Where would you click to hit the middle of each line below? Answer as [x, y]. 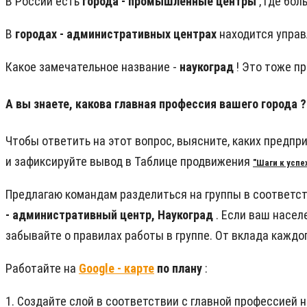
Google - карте [116, 269]
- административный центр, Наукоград [111, 215]
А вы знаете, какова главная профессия [112, 104]
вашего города [260, 104]
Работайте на [42, 269]
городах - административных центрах [117, 34]
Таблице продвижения [194, 162]
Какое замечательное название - [93, 67]
